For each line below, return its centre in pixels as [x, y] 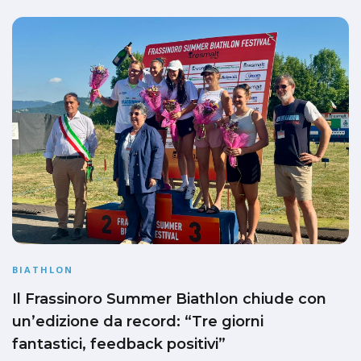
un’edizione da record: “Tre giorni [138, 322]
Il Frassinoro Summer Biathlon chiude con [169, 299]
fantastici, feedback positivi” [119, 344]
